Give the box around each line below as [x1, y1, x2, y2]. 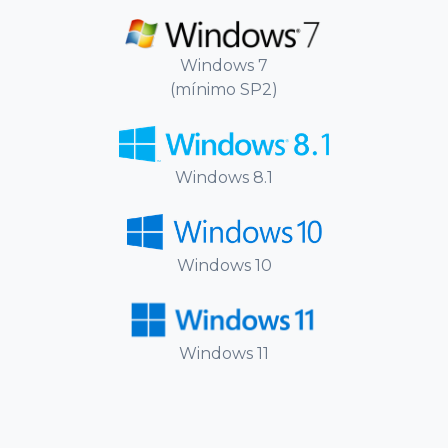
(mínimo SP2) [170, 79, 278, 99]
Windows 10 [176, 255, 272, 275]
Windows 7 [180, 55, 268, 75]
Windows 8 [175, 167, 264, 187]
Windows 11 [179, 343, 269, 363]
